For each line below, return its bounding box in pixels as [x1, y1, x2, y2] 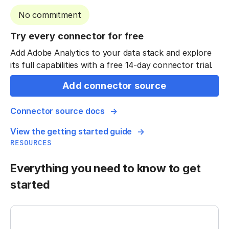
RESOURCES [10, 138, 52, 148]
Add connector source [62, 80, 167, 91]
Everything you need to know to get [10, 162, 201, 175]
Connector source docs [10, 106, 105, 117]
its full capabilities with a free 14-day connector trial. [10, 60, 213, 70]
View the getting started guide [10, 126, 132, 137]
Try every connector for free [10, 31, 144, 41]
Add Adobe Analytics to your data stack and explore [10, 48, 212, 58]
